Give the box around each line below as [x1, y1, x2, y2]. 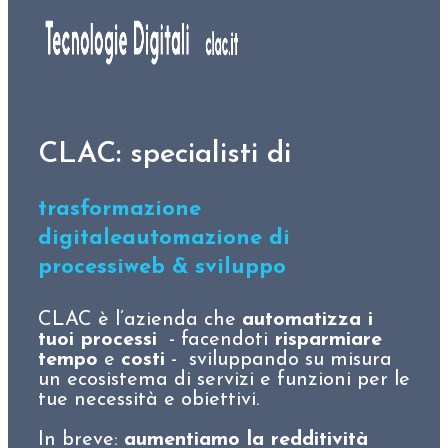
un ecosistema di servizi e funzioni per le [38, 370, 410, 391]
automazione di [122, 227, 290, 251]
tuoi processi [38, 330, 157, 351]
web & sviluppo [124, 256, 286, 280]
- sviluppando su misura [165, 350, 392, 371]
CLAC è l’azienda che [38, 310, 242, 331]
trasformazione [38, 198, 201, 222]
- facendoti [157, 330, 268, 351]
